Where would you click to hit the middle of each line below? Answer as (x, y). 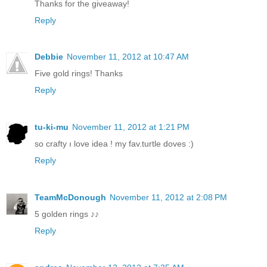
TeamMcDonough (70, 198)
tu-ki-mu (52, 127)
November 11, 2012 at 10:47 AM (128, 57)
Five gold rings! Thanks (79, 74)
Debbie (49, 57)
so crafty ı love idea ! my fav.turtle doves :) (114, 144)
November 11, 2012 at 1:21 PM (131, 127)
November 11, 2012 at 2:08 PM (168, 198)
